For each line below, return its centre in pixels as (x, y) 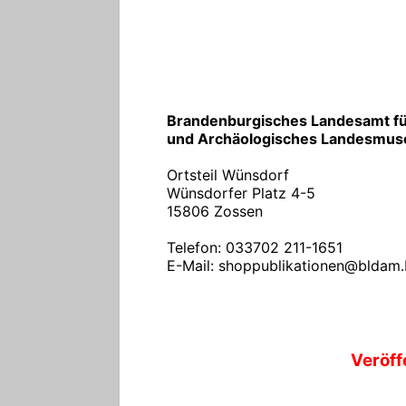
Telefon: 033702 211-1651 (255, 248)
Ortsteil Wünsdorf (228, 175)
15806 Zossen (215, 212)
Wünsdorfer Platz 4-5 (241, 193)
